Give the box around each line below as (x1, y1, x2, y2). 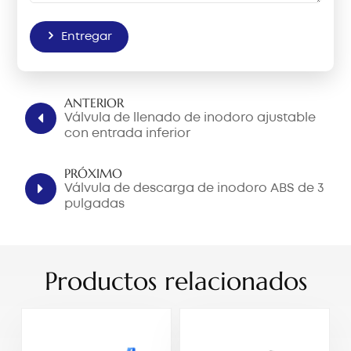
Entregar (61, 31, 113, 42)
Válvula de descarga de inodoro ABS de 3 (64, 183, 325, 195)
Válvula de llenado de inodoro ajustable (64, 112, 317, 125)
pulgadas (64, 198, 125, 211)
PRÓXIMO (64, 165, 123, 182)
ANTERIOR (64, 95, 125, 111)
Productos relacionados (44, 266, 307, 298)
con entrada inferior (64, 128, 191, 140)
